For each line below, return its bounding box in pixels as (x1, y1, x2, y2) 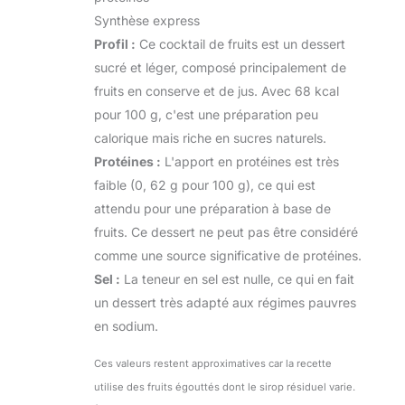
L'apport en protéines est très (161, 153, 339, 169)
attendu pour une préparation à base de (94, 200, 331, 216)
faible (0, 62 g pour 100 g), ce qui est (94, 176, 316, 193)
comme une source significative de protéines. (94, 247, 362, 263)
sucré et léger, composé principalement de (94, 59, 346, 75)
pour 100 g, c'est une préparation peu (94, 106, 318, 122)
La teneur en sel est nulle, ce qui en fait (120, 270, 354, 287)
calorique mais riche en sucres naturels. (94, 129, 326, 146)
